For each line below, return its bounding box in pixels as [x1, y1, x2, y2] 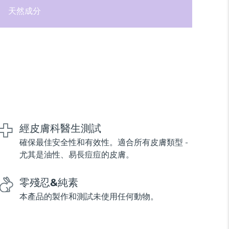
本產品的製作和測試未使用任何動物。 [19, 192, 158, 202]
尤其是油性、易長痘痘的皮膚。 [19, 150, 134, 160]
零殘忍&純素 [19, 176, 78, 189]
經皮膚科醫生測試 [19, 122, 101, 135]
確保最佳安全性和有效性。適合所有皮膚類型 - [19, 138, 188, 148]
